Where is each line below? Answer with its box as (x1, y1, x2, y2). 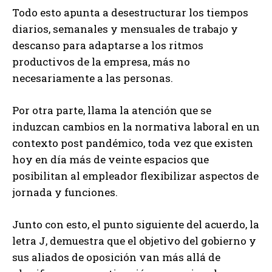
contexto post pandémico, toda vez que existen (12, 136, 253, 151)
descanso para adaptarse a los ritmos (12, 38, 203, 53)
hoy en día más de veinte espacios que (12, 152, 209, 167)
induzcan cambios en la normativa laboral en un (12, 120, 260, 134)
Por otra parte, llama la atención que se (12, 103, 211, 118)
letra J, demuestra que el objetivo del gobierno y (12, 234, 256, 248)
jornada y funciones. (12, 185, 118, 200)
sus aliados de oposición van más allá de (12, 250, 220, 265)
